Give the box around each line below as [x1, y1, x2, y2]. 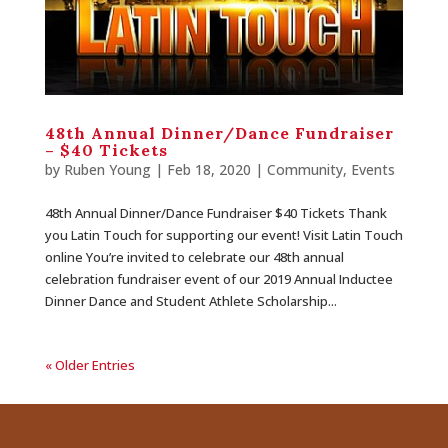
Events [350, 160, 395, 180]
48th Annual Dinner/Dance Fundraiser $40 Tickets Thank [44, 204, 387, 223]
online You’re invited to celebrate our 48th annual [44, 248, 344, 267]
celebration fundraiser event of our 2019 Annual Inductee [44, 270, 393, 289]
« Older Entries [44, 356, 135, 375]
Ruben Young [63, 160, 151, 180]
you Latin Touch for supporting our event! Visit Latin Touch [44, 226, 403, 245]
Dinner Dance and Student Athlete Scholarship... [44, 292, 337, 311]
